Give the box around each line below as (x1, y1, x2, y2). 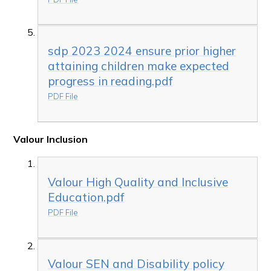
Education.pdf (48, 189, 125, 204)
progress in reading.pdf (48, 74, 173, 89)
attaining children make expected (48, 59, 230, 74)
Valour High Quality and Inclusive (48, 174, 229, 189)
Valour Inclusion (13, 132, 88, 145)
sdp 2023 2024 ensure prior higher (48, 44, 237, 59)
